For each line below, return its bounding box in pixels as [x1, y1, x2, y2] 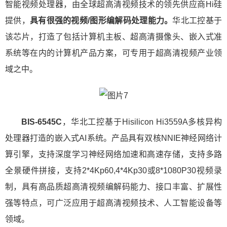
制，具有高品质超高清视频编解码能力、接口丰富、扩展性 [5, 182, 222, 191]
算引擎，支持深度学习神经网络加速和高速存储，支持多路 [5, 150, 222, 159]
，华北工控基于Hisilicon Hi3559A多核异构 [62, 118, 222, 126]
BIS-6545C [21, 118, 62, 126]
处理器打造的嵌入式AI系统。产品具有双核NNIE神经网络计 [5, 134, 222, 142]
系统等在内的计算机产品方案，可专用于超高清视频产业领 [5, 49, 222, 57]
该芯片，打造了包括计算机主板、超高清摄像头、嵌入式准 [5, 32, 222, 41]
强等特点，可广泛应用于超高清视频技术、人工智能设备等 [5, 199, 222, 207]
